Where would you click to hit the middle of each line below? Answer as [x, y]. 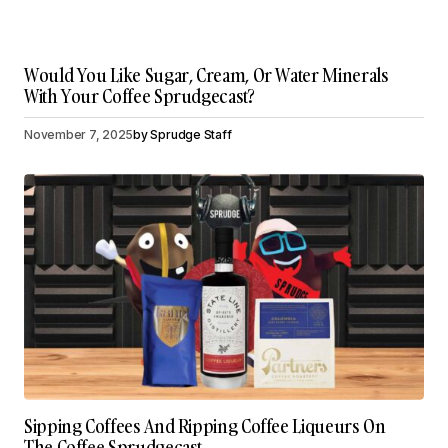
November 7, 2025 [79, 135]
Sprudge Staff [191, 135]
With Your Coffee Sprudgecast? [139, 97]
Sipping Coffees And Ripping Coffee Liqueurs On [205, 426]
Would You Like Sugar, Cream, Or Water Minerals [206, 76]
